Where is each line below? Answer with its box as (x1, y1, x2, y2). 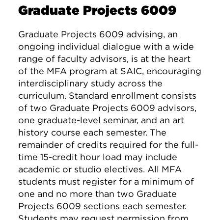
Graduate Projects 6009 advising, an (18, 29, 178, 39)
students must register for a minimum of (18, 176, 194, 187)
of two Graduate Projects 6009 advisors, (18, 103, 197, 113)
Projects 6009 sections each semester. (18, 201, 187, 211)
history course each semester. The (18, 127, 167, 137)
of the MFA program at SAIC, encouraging (18, 66, 202, 76)
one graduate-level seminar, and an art (18, 115, 185, 125)
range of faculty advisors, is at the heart (18, 54, 191, 64)
